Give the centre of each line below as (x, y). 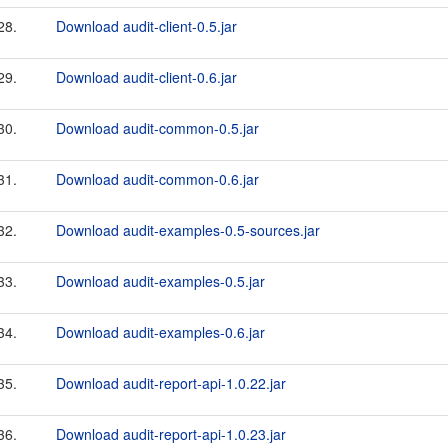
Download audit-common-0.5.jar (157, 128)
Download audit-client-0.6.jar (146, 77)
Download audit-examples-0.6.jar (160, 332)
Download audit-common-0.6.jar (157, 179)
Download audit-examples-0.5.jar (160, 281)
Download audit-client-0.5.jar (146, 26)
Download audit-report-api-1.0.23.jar (171, 434)
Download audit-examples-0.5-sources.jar (188, 230)
